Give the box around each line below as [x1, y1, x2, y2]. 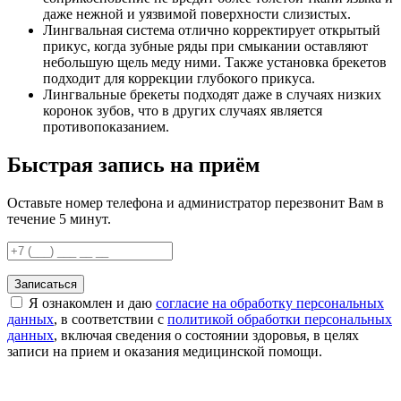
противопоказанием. [43, 119, 169, 134]
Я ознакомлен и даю [29, 294, 156, 311]
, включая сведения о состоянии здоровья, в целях [54, 327, 359, 343]
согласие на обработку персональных [156, 294, 384, 311]
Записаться [14, 277, 77, 291]
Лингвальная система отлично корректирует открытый [43, 22, 380, 38]
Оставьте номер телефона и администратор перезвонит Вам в [7, 194, 384, 210]
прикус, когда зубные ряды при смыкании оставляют [43, 38, 368, 54]
